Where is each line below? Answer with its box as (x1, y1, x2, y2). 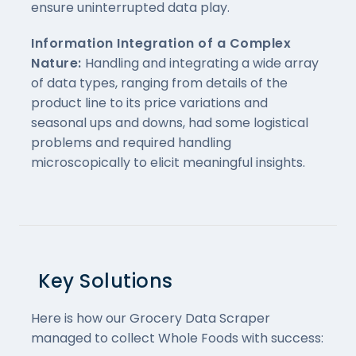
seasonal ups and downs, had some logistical (31, 113, 308, 132)
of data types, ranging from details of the (31, 73, 288, 92)
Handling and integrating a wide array (85, 53, 319, 72)
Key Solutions (38, 267, 173, 294)
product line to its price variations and (31, 93, 268, 112)
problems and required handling (31, 133, 231, 152)
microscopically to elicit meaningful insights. (31, 153, 305, 172)
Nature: (31, 53, 85, 72)
